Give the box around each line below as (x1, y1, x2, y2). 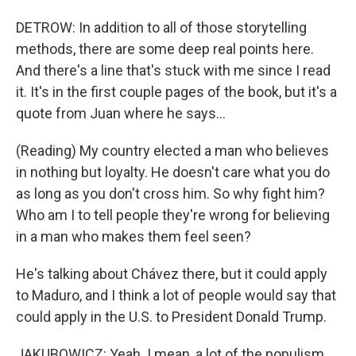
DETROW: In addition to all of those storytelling (16, 19, 307, 36)
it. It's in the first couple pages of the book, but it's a (16, 83, 337, 100)
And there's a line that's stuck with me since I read (16, 62, 331, 79)
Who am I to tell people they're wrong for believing (16, 207, 330, 223)
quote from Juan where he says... (16, 105, 226, 122)
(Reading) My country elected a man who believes (16, 142, 329, 159)
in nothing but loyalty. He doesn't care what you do (16, 164, 330, 180)
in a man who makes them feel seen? (16, 228, 251, 245)
